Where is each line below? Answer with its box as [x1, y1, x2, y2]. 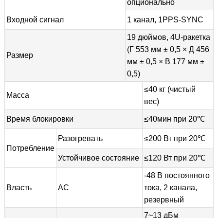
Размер [6, 51, 33, 59]
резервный [144, 195, 184, 204]
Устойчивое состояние [57, 153, 139, 162]
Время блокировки [6, 114, 73, 123]
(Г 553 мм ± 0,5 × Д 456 [127, 45, 209, 54]
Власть [6, 183, 32, 192]
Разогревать [57, 134, 103, 143]
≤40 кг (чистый [144, 85, 196, 93]
